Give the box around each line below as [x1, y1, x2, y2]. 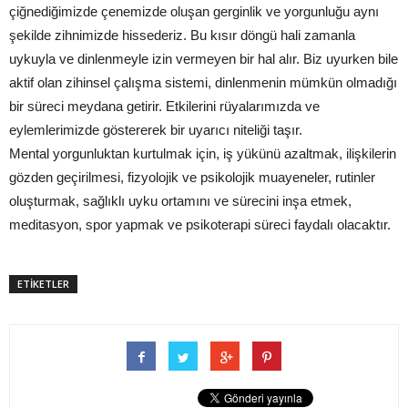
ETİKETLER [17, 277, 69, 291]
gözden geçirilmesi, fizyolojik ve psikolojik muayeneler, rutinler [9, 169, 375, 185]
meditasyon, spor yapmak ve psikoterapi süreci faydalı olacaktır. [9, 217, 391, 232]
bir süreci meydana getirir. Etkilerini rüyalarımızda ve [9, 98, 320, 114]
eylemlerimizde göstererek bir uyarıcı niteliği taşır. [9, 122, 302, 138]
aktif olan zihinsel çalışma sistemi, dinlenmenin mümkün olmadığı [9, 75, 397, 90]
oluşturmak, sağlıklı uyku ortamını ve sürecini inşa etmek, [9, 193, 352, 209]
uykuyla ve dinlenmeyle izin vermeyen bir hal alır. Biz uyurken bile [9, 51, 398, 66]
